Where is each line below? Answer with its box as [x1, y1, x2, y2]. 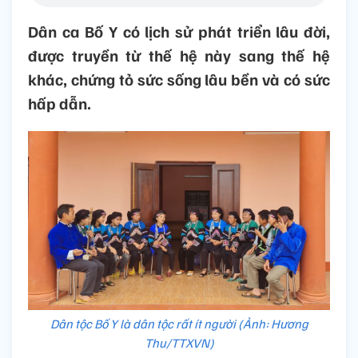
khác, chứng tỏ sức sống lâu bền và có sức [28, 69, 330, 90]
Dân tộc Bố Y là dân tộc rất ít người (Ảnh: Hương [50, 315, 308, 332]
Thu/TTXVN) [144, 334, 214, 351]
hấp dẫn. [28, 93, 91, 114]
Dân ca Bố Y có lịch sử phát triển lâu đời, [28, 21, 330, 42]
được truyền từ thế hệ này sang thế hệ [28, 45, 330, 66]
